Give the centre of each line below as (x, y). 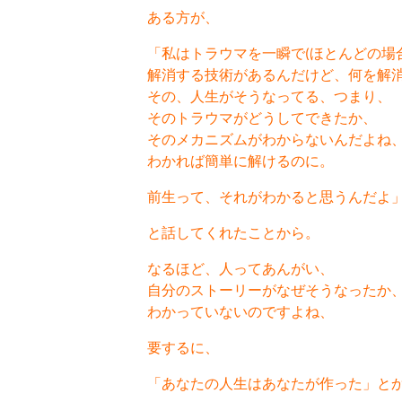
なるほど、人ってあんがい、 (240, 267)
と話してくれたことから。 (240, 232)
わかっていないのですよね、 (240, 310)
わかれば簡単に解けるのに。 (240, 160)
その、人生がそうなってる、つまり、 (269, 95)
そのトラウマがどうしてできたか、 (262, 117)
